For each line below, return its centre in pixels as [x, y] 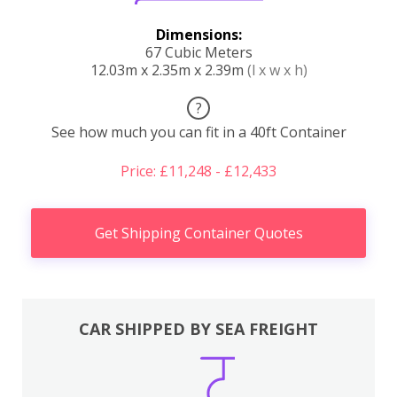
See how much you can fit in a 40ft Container [198, 132]
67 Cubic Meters [198, 52]
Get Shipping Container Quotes [198, 233]
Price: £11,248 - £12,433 [198, 171]
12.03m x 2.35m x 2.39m [168, 70]
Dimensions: [198, 34]
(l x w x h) [277, 70]
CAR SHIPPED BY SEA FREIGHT [198, 329]
